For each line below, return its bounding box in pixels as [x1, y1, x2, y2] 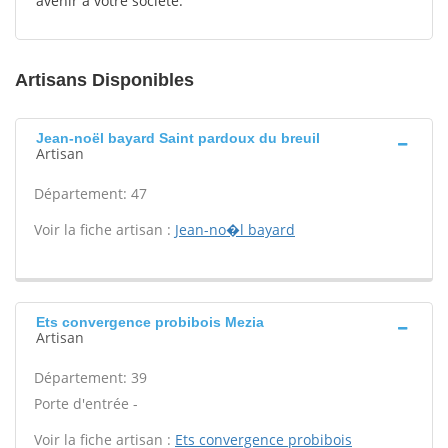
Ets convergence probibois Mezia [36, 314, 264, 330]
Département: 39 [34, 368, 147, 387]
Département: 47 [34, 184, 147, 203]
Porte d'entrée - [34, 394, 138, 413]
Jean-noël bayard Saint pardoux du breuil [36, 130, 320, 146]
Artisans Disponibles [15, 70, 194, 90]
